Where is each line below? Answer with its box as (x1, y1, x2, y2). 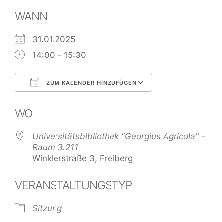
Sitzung (32, 203, 62, 213)
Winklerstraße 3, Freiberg (32, 153, 133, 163)
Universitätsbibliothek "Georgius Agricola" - (32, 131, 205, 141)
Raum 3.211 (32, 142, 78, 152)
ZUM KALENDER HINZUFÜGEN (44, 79, 137, 86)
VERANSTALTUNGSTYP (15, 178, 132, 192)
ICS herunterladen (32, 96, 104, 107)
